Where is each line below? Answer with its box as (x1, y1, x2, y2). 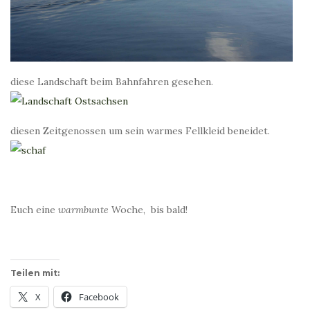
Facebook (79, 291, 119, 304)
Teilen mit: (10, 268, 60, 279)
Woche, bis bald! (109, 203, 188, 217)
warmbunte (58, 203, 109, 217)
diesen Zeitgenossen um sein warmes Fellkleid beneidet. (10, 125, 270, 138)
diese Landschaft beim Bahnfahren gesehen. (10, 75, 216, 89)
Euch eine (10, 203, 58, 217)
